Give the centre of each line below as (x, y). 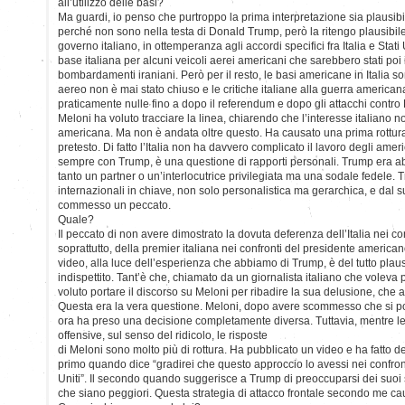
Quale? (76, 219)
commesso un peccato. (114, 205)
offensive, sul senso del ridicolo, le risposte (163, 335)
